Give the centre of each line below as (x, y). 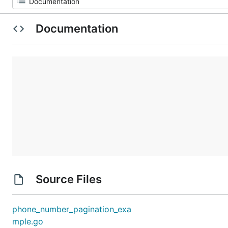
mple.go (28, 221)
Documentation (77, 28)
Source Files (68, 179)
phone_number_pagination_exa (72, 209)
